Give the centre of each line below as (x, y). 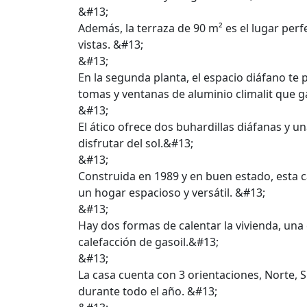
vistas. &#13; (111, 45)
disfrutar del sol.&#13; (136, 143)
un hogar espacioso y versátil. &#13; (172, 193)
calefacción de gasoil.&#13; (148, 242)
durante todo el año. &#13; (148, 291)
